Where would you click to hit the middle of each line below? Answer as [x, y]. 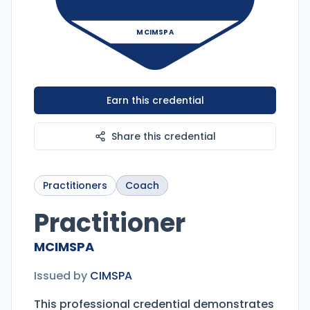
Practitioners [75, 186]
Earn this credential [155, 101]
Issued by [61, 276]
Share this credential [163, 137]
